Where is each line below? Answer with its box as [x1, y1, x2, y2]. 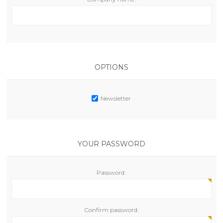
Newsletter [101, 95, 131, 102]
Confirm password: [84, 206, 139, 214]
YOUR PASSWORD [77, 139, 145, 148]
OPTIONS [94, 63, 128, 72]
